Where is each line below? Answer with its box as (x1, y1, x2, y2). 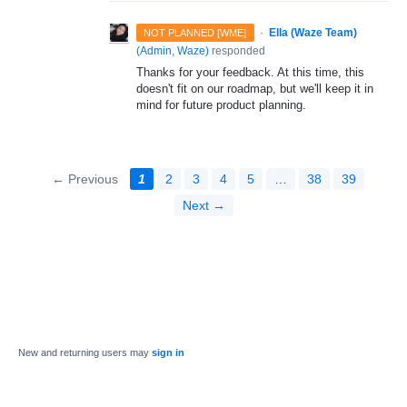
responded (209, 44, 265, 57)
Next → (182, 197, 225, 213)
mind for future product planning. (136, 97, 306, 112)
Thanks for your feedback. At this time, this (136, 65, 364, 79)
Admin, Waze (140, 44, 205, 57)
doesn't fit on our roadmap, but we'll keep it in (136, 81, 373, 95)
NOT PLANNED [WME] (144, 26, 247, 38)
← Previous (51, 171, 118, 186)
